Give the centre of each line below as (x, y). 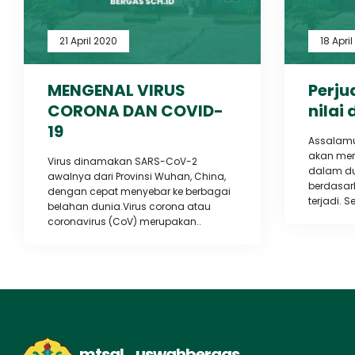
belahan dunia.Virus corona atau (129, 206)
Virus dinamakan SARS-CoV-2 (122, 161)
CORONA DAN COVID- (136, 111)
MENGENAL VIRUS (116, 90)
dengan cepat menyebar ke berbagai (139, 191)
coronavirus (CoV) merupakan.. (124, 221)
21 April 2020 (88, 40)
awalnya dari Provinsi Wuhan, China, (137, 176)
